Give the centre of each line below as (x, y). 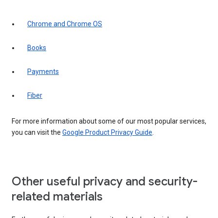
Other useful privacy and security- (105, 182)
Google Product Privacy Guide (107, 133)
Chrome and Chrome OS (65, 24)
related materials (57, 197)
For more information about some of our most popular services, (109, 121)
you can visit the (37, 133)
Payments (43, 72)
